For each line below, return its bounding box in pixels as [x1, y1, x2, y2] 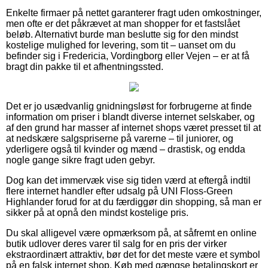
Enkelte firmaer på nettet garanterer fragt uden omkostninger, [6, 7, 261, 18]
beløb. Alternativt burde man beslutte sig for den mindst [6, 29, 238, 39]
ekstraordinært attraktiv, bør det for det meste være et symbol [6, 249, 260, 260]
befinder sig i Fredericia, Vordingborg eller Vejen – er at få [6, 50, 249, 61]
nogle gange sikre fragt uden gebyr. [6, 154, 155, 165]
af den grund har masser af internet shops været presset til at [6, 122, 261, 133]
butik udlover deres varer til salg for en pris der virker [6, 238, 227, 249]
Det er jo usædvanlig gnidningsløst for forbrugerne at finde [6, 100, 252, 111]
